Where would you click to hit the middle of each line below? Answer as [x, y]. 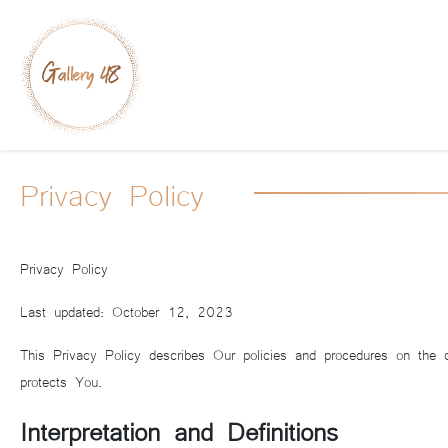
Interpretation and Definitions [179, 429]
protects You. [61, 381]
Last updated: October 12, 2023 [126, 311]
